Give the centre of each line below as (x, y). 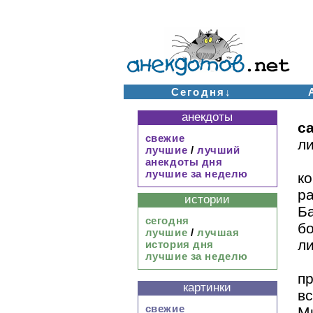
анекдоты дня (184, 162)
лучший (218, 150)
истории (207, 199)
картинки (207, 287)
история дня (180, 244)
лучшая (218, 232)
